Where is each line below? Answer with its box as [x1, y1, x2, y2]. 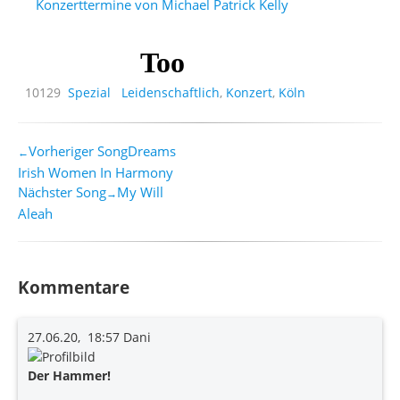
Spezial [68, 83, 111, 101]
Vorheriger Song [29, 141, 128, 160]
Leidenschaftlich [121, 83, 220, 101]
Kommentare [18, 276, 129, 299]
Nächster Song [18, 182, 106, 201]
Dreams [128, 141, 176, 160]
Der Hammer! [28, 367, 111, 385]
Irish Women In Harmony [18, 162, 173, 181]
